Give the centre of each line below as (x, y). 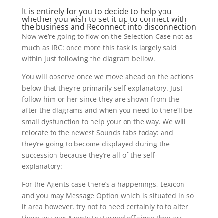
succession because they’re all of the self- (89, 155)
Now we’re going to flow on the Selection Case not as (107, 36)
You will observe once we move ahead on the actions (108, 77)
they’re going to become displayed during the (96, 144)
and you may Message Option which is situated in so (108, 195)
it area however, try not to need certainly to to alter (105, 207)
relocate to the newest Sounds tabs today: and (97, 133)
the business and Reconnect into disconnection (109, 27)
